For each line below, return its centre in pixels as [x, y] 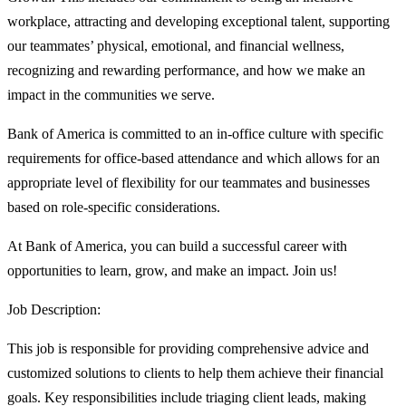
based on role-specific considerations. [114, 208]
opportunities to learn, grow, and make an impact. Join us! [172, 271]
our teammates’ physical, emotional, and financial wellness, [176, 46]
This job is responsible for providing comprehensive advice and [188, 349]
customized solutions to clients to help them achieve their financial [195, 373]
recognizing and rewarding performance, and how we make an [186, 71]
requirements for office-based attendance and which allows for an [193, 159]
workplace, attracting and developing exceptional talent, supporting [198, 22]
